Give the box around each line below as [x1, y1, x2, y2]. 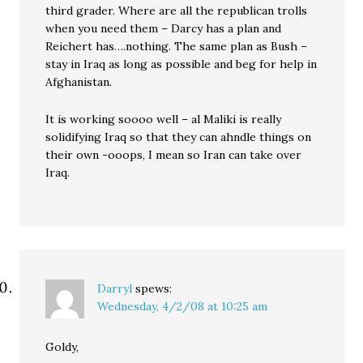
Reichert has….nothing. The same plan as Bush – [45, 39, 308, 53]
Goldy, [45, 340, 79, 354]
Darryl [97, 281, 133, 296]
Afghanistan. [45, 75, 113, 89]
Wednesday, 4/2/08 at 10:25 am [97, 299, 268, 314]
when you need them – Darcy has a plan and [45, 21, 282, 36]
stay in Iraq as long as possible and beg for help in [45, 57, 318, 71]
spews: [135, 281, 173, 296]
